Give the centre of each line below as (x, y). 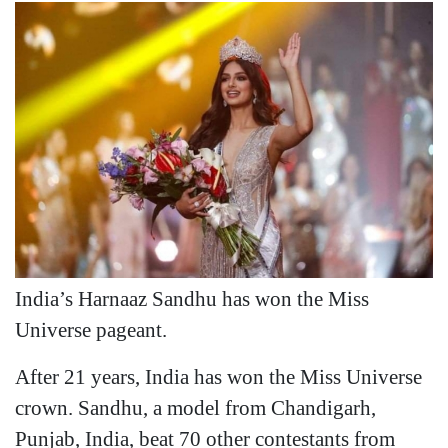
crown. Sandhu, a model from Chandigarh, (195, 407)
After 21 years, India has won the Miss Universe (218, 376)
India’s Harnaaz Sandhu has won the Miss (192, 298)
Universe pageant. (91, 329)
